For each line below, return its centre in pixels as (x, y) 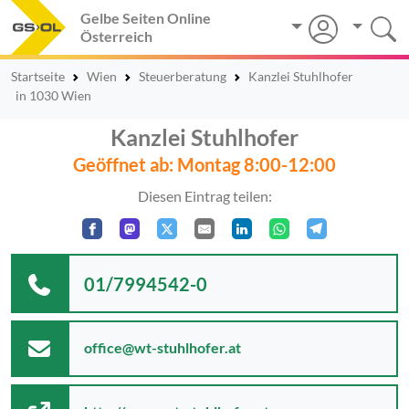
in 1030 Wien (53, 95)
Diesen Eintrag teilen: (204, 196)
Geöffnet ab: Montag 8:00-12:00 (204, 164)
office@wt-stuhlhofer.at (163, 347)
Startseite (38, 76)
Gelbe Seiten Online (146, 18)
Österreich (116, 36)
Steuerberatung (183, 76)
